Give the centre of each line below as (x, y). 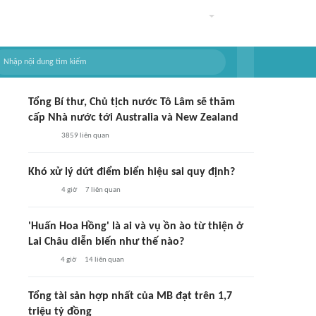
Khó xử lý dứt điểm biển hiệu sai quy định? (132, 172)
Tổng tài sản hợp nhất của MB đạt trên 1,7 (130, 296)
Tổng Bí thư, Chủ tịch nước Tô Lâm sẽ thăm (132, 102)
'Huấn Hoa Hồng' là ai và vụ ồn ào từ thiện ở (136, 226)
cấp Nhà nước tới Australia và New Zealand (133, 118)
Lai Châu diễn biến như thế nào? (106, 242)
